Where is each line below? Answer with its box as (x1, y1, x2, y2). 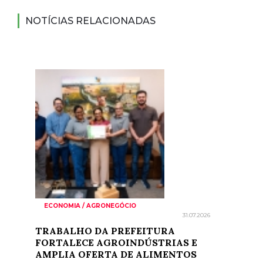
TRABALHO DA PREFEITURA (35, 225, 175, 237)
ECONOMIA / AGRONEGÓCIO (44, 202, 136, 210)
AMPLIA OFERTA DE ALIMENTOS (35, 248, 197, 260)
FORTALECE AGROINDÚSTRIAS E (35, 237, 197, 248)
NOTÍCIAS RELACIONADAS (25, 15, 156, 26)
